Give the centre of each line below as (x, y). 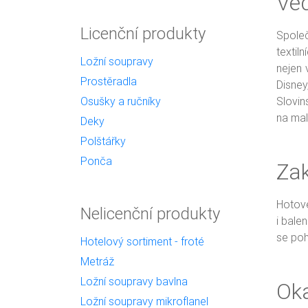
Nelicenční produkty (150, 213)
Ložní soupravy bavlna (134, 281)
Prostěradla (109, 81)
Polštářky (103, 141)
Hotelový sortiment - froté (142, 241)
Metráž (97, 261)
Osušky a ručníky (121, 101)
